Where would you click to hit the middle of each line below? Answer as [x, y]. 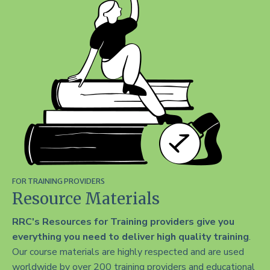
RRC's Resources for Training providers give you [123, 221]
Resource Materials [86, 198]
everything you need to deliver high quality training [130, 237]
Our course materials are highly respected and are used [128, 252]
